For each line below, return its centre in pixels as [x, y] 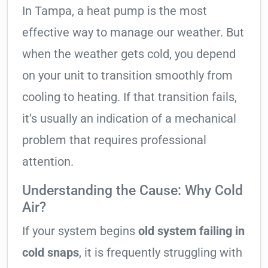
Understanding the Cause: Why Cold [133, 191]
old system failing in [191, 231]
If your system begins [80, 231]
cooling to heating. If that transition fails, [130, 97]
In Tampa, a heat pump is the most [115, 11]
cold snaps [51, 253]
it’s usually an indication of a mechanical [129, 119]
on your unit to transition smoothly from [127, 76]
